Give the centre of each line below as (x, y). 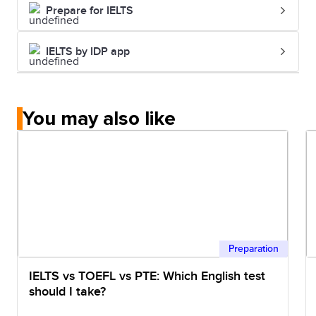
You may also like (99, 119)
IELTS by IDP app (88, 51)
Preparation (254, 249)
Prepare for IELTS (90, 11)
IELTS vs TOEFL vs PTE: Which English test (147, 276)
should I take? (67, 292)
